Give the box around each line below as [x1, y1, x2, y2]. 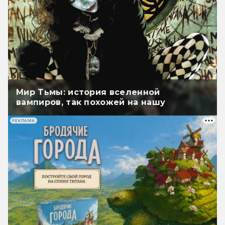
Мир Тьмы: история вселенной [16, 87, 160, 97]
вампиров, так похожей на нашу [16, 97, 166, 107]
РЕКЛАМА [12, 118, 35, 123]
